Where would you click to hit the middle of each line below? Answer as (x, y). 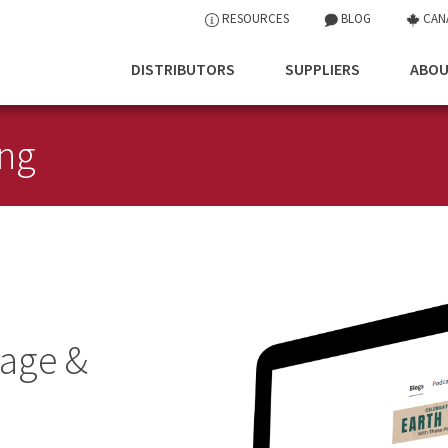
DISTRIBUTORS (183, 69)
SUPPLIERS (322, 69)
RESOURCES (254, 18)
